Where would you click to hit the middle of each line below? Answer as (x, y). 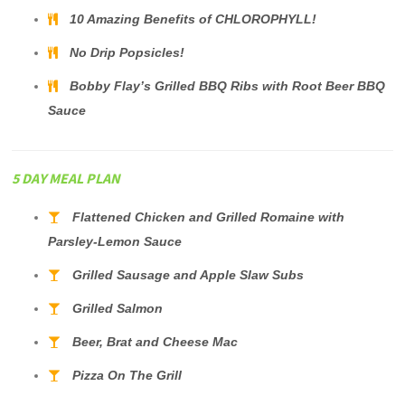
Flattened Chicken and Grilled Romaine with (209, 217)
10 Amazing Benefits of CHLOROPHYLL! (193, 19)
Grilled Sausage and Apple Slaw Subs (188, 275)
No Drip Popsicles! (127, 52)
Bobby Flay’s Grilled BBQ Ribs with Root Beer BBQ (228, 86)
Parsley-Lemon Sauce (115, 241)
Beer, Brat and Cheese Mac (155, 342)
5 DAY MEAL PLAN (66, 178)
